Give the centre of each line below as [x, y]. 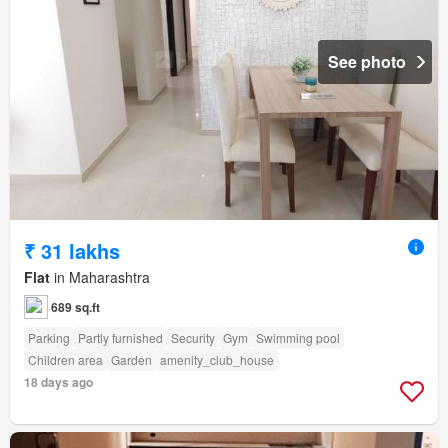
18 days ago [58, 381]
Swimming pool [298, 337]
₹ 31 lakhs [72, 250]
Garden [131, 359]
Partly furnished [120, 337]
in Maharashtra [100, 276]
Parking [49, 337]
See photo [367, 61]
